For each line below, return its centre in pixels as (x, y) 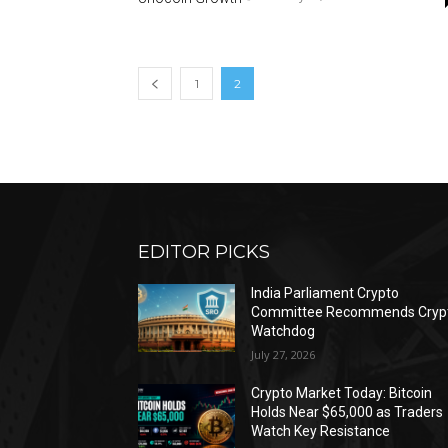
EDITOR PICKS (204, 252)
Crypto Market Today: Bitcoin (342, 393)
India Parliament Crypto (325, 293)
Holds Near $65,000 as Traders (347, 412)
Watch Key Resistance (321, 431)
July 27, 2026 (283, 354)
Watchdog (283, 331)
